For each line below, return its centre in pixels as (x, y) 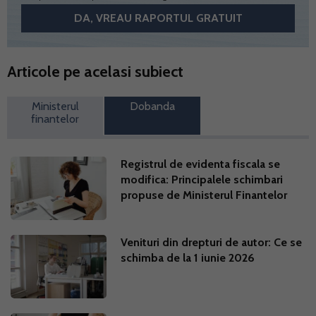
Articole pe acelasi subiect (95, 71)
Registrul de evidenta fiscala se (201, 164)
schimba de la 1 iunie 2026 (188, 257)
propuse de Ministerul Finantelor (204, 195)
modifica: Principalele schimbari (202, 179)
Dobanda (152, 106)
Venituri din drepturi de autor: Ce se (212, 242)
